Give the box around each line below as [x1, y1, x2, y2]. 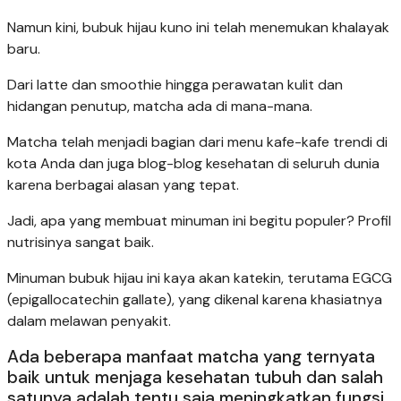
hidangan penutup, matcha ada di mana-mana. [7, 97, 312, 116]
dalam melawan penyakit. [7, 311, 171, 331]
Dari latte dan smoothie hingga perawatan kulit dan [7, 75, 343, 95]
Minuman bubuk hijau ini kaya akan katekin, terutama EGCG [7, 269, 392, 288]
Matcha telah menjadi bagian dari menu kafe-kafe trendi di [7, 132, 388, 152]
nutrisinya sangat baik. [7, 233, 154, 252]
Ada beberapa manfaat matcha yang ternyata [7, 346, 375, 369]
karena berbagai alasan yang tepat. [7, 175, 239, 195]
